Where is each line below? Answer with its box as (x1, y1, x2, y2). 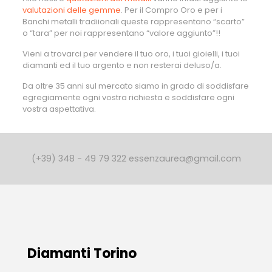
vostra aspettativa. (22, 103, 96, 115)
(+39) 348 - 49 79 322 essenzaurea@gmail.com (31, 152, 241, 165)
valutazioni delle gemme (22, 4, 121, 16)
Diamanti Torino (27, 244, 137, 263)
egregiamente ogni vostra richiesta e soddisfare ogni (22, 92, 234, 103)
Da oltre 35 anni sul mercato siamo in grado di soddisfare (22, 80, 249, 92)
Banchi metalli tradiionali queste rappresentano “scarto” (22, 16, 245, 27)
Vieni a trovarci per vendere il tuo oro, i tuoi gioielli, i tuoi (22, 48, 240, 59)
